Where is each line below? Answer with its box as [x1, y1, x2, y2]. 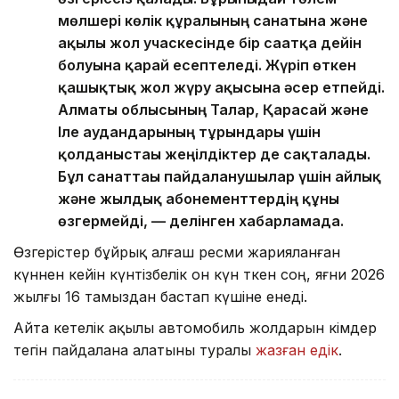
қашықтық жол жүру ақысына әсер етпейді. [58, 78, 385, 97]
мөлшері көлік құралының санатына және [58, 12, 368, 30]
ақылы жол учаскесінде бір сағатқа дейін [58, 34, 362, 53]
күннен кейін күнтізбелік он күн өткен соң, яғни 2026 [13, 265, 385, 284]
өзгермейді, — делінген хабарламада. [58, 212, 344, 231]
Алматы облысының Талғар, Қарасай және [58, 101, 369, 119]
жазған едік [256, 341, 338, 360]
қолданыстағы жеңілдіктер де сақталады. [58, 145, 370, 164]
